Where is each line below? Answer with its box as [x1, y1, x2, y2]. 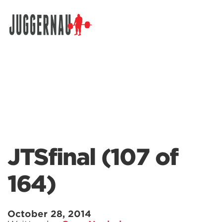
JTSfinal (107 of [7, 144, 178, 170]
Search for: [7, 29, 50, 39]
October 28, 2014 [7, 209, 91, 219]
